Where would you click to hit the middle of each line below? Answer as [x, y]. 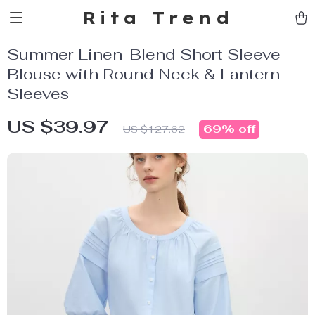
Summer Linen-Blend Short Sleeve [144, 54]
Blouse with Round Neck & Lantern [143, 74]
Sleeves [38, 94]
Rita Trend [157, 18]
